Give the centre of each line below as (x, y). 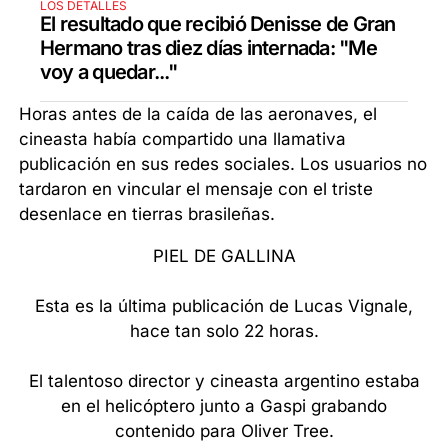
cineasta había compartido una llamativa (183, 139)
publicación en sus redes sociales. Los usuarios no (223, 164)
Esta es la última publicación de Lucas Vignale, (224, 306)
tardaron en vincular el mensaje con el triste (196, 189)
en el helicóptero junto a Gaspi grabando (224, 406)
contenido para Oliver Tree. (224, 431)
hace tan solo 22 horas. (224, 331)
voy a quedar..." (108, 72)
